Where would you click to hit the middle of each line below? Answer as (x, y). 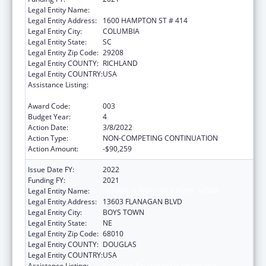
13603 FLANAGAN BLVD (142, 201)
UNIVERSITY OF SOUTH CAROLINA (159, 9)
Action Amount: (53, 148)
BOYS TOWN (123, 212)
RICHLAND (120, 63)
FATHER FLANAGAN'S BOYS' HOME (161, 191)
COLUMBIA (121, 31)
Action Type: (48, 138)
